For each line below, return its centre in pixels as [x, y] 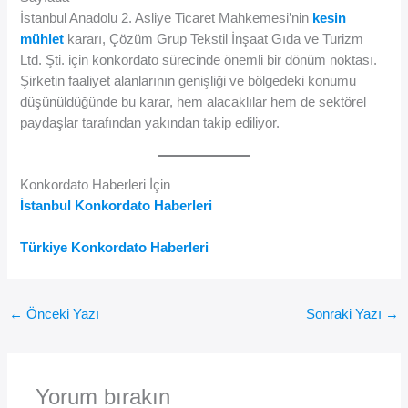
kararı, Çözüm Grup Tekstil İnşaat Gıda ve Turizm [216, 39]
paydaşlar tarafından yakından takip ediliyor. [150, 122]
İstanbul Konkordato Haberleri [117, 206]
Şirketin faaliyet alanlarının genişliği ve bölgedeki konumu [189, 81]
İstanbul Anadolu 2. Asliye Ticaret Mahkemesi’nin [165, 18]
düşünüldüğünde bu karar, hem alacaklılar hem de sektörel [194, 102]
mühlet [44, 39]
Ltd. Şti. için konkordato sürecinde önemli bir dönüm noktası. [199, 60]
